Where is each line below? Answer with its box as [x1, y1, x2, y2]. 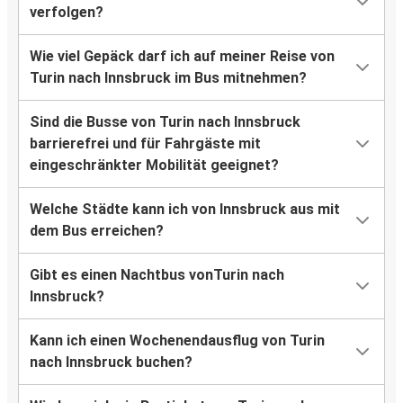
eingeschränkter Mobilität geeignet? [30, 157, 279, 175]
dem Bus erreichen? [30, 222, 164, 240]
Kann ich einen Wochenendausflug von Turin [30, 332, 325, 350]
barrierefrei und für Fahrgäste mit [30, 135, 261, 153]
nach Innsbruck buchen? [30, 354, 193, 372]
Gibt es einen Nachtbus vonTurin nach [30, 266, 284, 284]
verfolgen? [30, 4, 103, 22]
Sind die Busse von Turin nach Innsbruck [30, 113, 300, 131]
